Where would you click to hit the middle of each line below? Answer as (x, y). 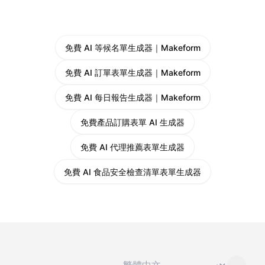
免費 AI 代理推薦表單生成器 (132, 147)
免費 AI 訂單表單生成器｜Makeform (132, 72)
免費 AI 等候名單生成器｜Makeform (132, 48)
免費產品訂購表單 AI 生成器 (132, 122)
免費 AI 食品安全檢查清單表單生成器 (132, 172)
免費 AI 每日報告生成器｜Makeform (132, 97)
